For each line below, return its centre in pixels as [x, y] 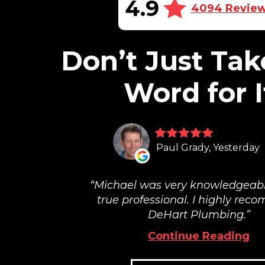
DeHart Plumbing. [197, 215]
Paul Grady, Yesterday [208, 148]
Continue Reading [199, 236]
